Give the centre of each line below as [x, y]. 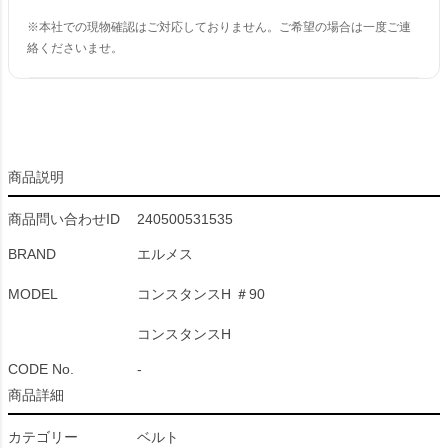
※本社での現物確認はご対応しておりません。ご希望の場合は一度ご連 [219, 27]
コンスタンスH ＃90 [201, 294]
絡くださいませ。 [75, 48]
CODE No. [41, 369]
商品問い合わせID [64, 219]
